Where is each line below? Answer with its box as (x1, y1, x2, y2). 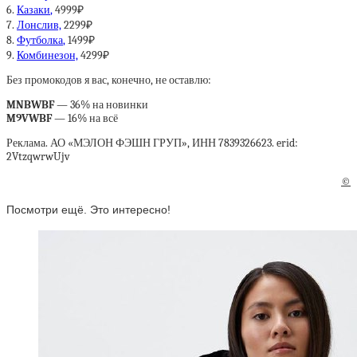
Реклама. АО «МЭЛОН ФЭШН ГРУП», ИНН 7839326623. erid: (6, 136, 298, 150)
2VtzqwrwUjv (6, 150, 70, 163)
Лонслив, (17, 18, 61, 32)
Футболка (17, 33, 63, 47)
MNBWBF (6, 98, 54, 112)
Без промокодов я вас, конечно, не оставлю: (6, 73, 211, 87)
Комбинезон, (17, 49, 78, 62)
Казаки (17, 3, 50, 17)
